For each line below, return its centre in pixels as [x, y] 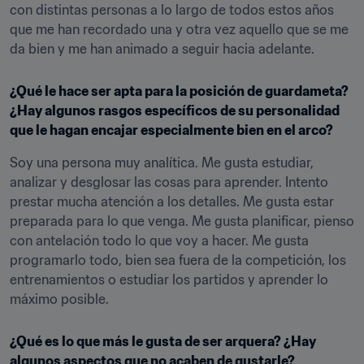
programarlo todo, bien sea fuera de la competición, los [178, 260]
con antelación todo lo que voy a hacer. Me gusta [159, 240]
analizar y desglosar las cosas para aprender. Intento [169, 182]
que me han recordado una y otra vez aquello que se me [179, 29]
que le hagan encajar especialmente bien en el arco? [171, 130]
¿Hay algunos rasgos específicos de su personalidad [175, 110]
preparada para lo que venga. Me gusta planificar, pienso [182, 221]
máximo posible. [59, 299]
